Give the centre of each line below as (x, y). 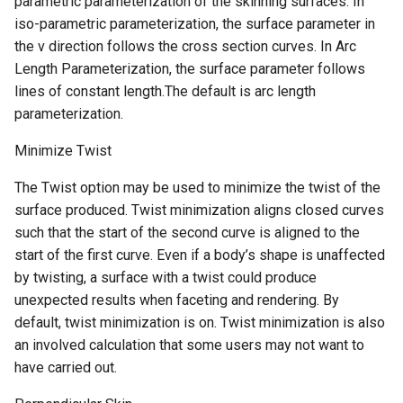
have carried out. (66, 367)
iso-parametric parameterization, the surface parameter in (195, 23)
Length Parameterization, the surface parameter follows (190, 68)
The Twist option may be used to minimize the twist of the (197, 187)
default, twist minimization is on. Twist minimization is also (200, 322)
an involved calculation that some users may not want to (189, 345)
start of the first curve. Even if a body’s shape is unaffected (200, 255)
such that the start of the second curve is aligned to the (187, 232)
